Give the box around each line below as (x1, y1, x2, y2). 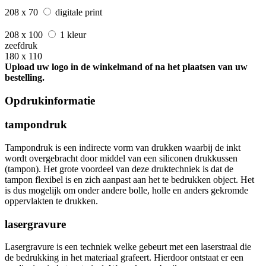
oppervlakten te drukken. (5, 195, 98, 206)
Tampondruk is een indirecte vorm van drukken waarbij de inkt (5, 142, 240, 153)
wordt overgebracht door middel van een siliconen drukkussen (5, 153, 237, 163)
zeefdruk (5, 40, 37, 50)
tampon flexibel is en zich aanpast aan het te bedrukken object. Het (5, 174, 254, 185)
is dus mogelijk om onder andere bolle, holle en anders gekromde (5, 185, 248, 195)
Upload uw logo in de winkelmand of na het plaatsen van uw (5, 61, 248, 72)
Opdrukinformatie (5, 94, 95, 107)
